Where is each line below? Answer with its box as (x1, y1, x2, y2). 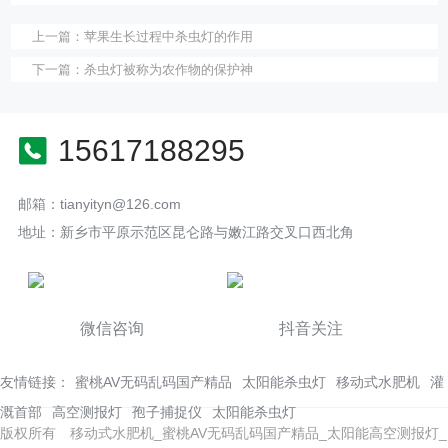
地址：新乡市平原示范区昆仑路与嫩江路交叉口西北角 (17, 223, 354, 240)
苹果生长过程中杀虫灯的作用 (83, 28, 253, 44)
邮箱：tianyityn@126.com (17, 195, 181, 212)
